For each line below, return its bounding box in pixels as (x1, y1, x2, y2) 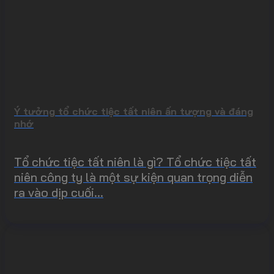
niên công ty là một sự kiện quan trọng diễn (14, 169, 253, 185)
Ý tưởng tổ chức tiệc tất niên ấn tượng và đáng (14, 105, 253, 117)
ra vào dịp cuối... (14, 184, 103, 200)
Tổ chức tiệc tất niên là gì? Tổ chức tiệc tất (14, 154, 256, 169)
